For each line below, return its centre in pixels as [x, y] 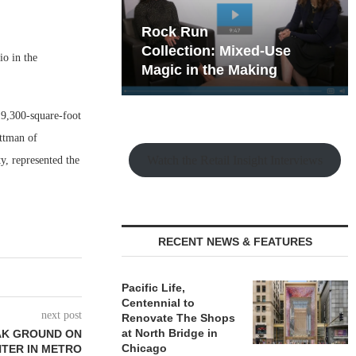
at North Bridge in [170, 333]
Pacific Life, [154, 288]
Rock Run [175, 32]
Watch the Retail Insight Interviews [235, 160]
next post [62, 315]
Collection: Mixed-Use [217, 51]
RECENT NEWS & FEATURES [235, 242]
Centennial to [159, 303]
